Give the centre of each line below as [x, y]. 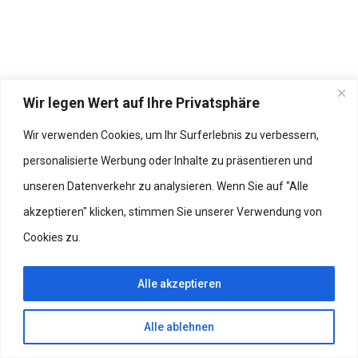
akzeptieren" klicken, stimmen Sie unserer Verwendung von [173, 211]
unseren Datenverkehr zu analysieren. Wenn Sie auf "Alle [166, 186]
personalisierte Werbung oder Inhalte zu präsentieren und [168, 160]
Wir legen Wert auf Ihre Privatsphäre [141, 102]
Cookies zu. [52, 237]
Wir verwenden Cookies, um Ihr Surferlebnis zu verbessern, [171, 135]
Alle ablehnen [179, 326]
